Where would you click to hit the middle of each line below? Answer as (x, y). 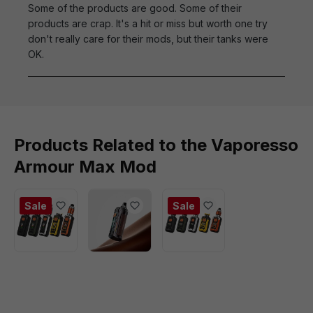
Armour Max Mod (85, 167)
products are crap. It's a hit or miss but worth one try (148, 23)
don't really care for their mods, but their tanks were (148, 39)
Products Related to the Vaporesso (156, 145)
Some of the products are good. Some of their (135, 8)
